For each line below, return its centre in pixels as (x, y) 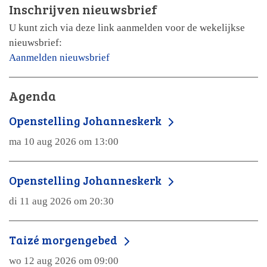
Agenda (32, 95)
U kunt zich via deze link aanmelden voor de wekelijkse (127, 27)
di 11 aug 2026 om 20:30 (61, 201)
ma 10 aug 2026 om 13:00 (64, 141)
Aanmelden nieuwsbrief (59, 57)
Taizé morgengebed (64, 239)
